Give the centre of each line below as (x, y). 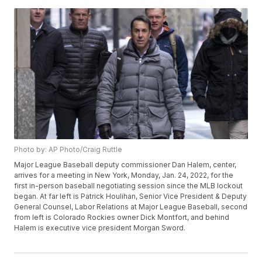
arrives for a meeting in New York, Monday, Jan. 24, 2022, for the (124, 175)
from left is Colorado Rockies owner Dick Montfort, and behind (122, 218)
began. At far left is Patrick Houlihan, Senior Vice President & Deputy (131, 196)
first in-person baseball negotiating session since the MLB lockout (129, 186)
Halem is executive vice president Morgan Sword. (100, 228)
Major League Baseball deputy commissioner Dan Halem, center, (125, 165)
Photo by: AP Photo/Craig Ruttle (68, 150)
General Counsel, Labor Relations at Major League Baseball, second (131, 207)
